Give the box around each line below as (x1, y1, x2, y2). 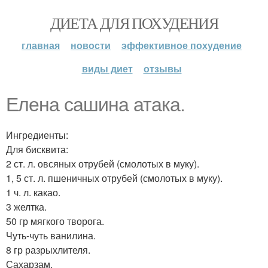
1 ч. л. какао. (6, 185, 60, 199)
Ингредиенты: (6, 128, 68, 142)
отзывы (143, 62, 182, 75)
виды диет (81, 62, 133, 75)
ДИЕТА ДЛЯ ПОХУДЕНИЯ (50, 13, 218, 33)
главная (22, 38, 60, 52)
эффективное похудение (121, 38, 242, 52)
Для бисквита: (6, 142, 68, 156)
